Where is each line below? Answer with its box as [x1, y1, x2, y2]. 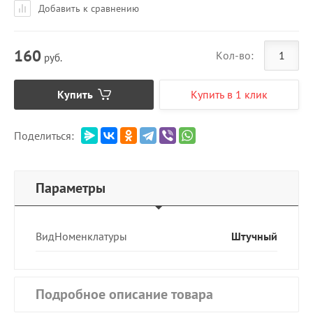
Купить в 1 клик [191, 87, 268, 101]
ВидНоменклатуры [36, 229, 127, 243]
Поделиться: [14, 128, 74, 143]
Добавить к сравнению [36, 1, 139, 15]
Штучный [231, 229, 277, 243]
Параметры [36, 178, 105, 197]
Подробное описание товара [36, 285, 213, 303]
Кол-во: [216, 48, 254, 63]
